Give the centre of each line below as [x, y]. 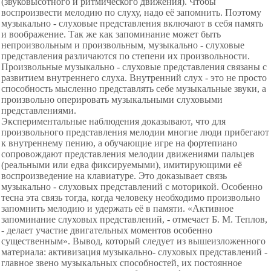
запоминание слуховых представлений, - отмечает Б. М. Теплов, [134, 219]
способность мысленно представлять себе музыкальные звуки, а [134, 89]
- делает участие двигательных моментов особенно [107, 230]
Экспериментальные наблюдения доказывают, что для [113, 121]
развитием [24, 78]
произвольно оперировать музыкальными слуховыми [112, 100]
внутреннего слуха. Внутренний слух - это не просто [157, 78]
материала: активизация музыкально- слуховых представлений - [134, 252]
